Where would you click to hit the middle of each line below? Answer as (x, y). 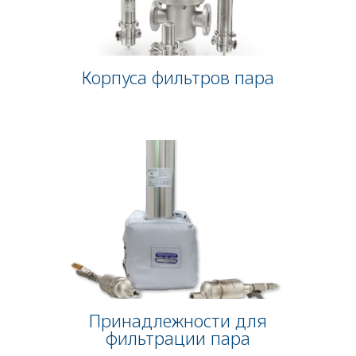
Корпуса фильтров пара (178, 77)
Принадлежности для (178, 320)
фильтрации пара (178, 337)
